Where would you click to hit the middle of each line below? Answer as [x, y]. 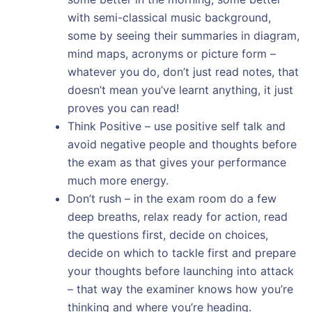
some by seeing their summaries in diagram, [183, 35]
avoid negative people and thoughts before [182, 144]
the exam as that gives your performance [177, 162]
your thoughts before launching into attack [180, 271]
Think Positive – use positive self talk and [176, 126]
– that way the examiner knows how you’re [180, 289]
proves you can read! [123, 108]
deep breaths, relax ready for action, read [177, 216]
